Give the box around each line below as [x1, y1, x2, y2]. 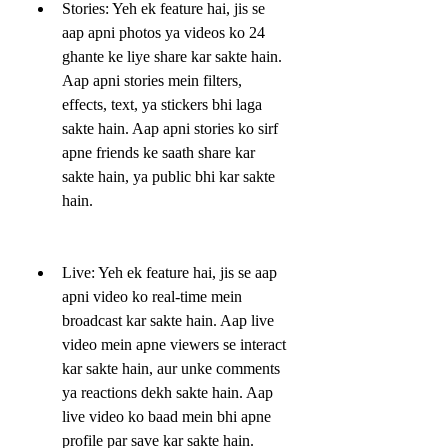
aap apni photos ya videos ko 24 [62, 23, 265, 41]
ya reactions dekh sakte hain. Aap [62, 383, 273, 401]
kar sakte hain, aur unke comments [62, 359, 280, 377]
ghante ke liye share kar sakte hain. [62, 47, 282, 65]
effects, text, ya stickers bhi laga [62, 95, 262, 113]
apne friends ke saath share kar [62, 143, 255, 161]
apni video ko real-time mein [62, 287, 242, 305]
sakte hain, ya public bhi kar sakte [62, 167, 275, 185]
